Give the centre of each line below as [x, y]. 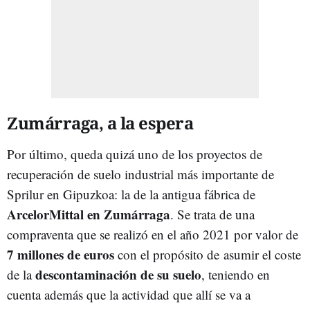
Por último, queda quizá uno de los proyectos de [135, 154]
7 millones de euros [61, 255]
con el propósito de [169, 255]
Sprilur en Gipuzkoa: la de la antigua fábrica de [131, 194]
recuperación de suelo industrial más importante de [140, 174]
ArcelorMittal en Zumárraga [89, 215]
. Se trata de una [212, 215]
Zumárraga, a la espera [100, 123]
